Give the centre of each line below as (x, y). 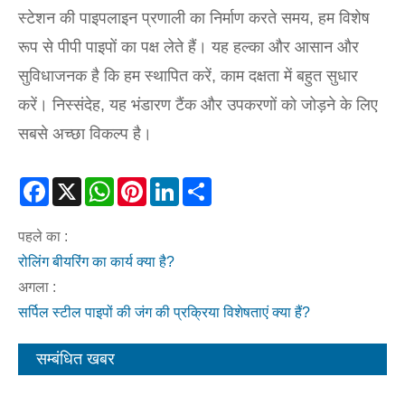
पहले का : (43, 237)
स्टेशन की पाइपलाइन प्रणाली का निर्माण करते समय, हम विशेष (194, 19)
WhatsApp (147, 190)
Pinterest (175, 190)
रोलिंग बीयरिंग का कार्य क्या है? (96, 262)
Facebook (81, 190)
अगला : (37, 287)
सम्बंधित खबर (75, 359)
